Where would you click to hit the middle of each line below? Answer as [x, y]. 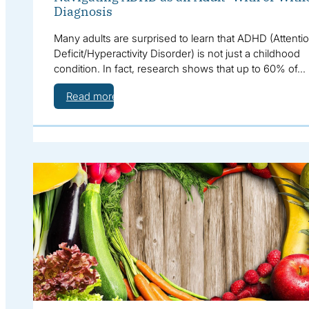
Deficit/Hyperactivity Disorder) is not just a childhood [177, 53]
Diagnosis [83, 11]
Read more [92, 96]
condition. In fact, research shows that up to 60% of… [179, 68]
